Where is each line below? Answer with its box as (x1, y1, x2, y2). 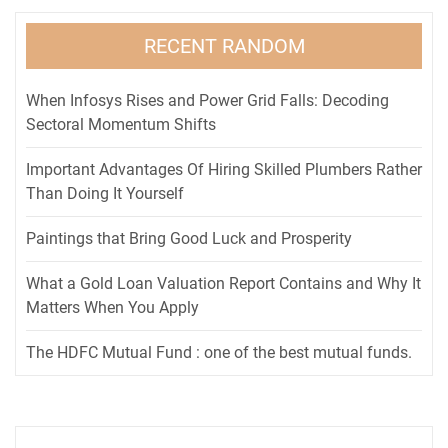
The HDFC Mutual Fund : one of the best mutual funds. (26, 342, 412, 362)
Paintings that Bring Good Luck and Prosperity (26, 228, 352, 248)
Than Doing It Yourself (26, 183, 184, 203)
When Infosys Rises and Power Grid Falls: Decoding (26, 90, 389, 110)
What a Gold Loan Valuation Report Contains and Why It (26, 273, 421, 293)
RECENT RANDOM (143, 33, 305, 58)
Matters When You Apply (26, 297, 199, 317)
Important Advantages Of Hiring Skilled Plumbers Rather (26, 159, 422, 179)
